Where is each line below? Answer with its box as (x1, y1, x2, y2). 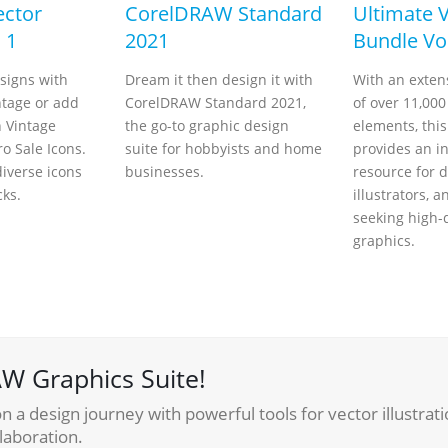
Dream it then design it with (125, 70, 313, 89)
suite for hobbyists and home (125, 139, 322, 158)
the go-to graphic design (125, 116, 289, 135)
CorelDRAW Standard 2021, (125, 93, 306, 112)
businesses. (125, 162, 204, 181)
